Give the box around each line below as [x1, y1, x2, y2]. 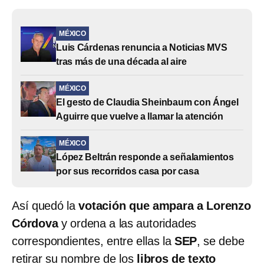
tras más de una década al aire [56, 56, 187, 67]
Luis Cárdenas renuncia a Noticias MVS [56, 42, 227, 52]
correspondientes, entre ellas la [12, 234, 174, 247]
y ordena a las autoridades [58, 216, 197, 230]
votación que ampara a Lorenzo [78, 199, 251, 212]
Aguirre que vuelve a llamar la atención [56, 111, 223, 121]
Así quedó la [12, 199, 79, 212]
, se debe [197, 234, 245, 247]
